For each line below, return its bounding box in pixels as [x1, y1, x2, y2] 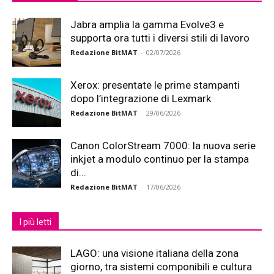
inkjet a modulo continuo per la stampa [70, 153, 249, 165]
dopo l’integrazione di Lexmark [70, 92, 211, 105]
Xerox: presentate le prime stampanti [70, 79, 240, 91]
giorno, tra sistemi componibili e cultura [70, 261, 252, 273]
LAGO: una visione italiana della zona [70, 247, 239, 259]
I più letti [20, 217, 51, 227]
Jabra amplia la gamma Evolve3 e [70, 18, 224, 31]
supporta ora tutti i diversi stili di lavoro [70, 32, 250, 44]
